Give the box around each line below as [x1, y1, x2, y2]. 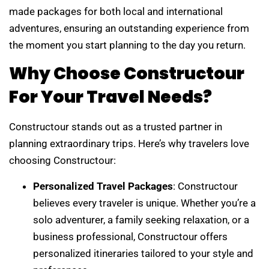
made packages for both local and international [9, 5, 223, 17]
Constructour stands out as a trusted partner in [9, 121, 222, 133]
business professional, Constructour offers [33, 230, 228, 243]
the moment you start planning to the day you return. [9, 38, 246, 51]
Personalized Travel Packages [33, 180, 173, 192]
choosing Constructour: [9, 154, 116, 167]
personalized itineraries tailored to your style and [33, 247, 253, 259]
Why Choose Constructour [9, 62, 244, 86]
